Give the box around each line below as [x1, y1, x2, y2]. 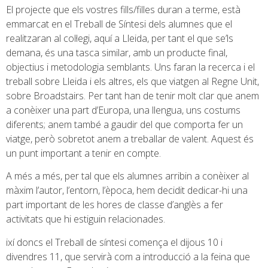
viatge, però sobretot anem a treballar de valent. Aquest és [6, 132, 254, 145]
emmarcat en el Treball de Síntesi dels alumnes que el [6, 17, 232, 31]
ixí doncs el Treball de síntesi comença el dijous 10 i [6, 235, 223, 249]
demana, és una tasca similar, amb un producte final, [6, 46, 227, 59]
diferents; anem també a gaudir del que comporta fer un [6, 118, 243, 131]
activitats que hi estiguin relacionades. [6, 212, 165, 226]
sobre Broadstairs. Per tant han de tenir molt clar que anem [6, 89, 259, 102]
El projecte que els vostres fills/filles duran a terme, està [6, 3, 240, 16]
